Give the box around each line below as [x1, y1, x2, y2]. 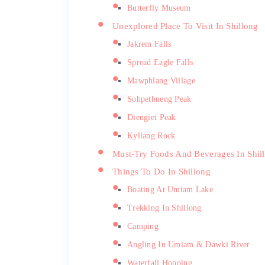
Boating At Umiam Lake [127, 185, 214, 194]
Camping [127, 221, 159, 231]
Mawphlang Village [127, 76, 195, 85]
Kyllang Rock [127, 131, 176, 140]
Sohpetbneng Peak [127, 94, 192, 104]
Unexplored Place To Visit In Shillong [112, 20, 258, 31]
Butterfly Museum [127, 3, 191, 12]
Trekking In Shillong [127, 203, 202, 212]
